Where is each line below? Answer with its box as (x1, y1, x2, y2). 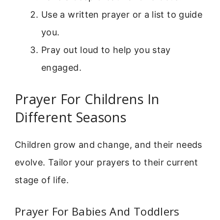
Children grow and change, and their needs (15, 139, 202, 150)
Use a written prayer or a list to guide (41, 9, 203, 20)
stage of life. (15, 174, 69, 185)
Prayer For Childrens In (15, 89, 160, 108)
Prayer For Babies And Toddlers (15, 204, 180, 219)
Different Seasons (15, 108, 127, 126)
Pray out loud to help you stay (41, 44, 171, 55)
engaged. (41, 62, 82, 73)
